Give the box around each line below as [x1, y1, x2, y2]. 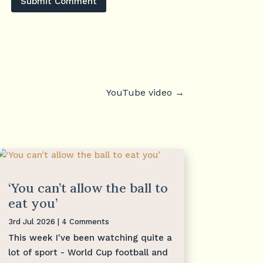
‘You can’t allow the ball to [8, 179, 168, 196]
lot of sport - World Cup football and [8, 247, 168, 258]
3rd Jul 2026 [8, 217, 55, 226]
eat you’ [8, 194, 58, 211]
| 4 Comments [55, 217, 109, 226]
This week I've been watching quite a [8, 232, 172, 243]
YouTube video [106, 86, 172, 98]
